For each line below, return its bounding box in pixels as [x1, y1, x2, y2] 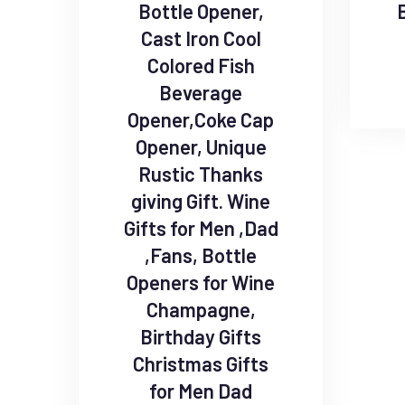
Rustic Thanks [138, 162, 263, 186]
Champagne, [146, 297, 256, 322]
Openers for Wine [127, 270, 275, 295]
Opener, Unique [135, 135, 267, 159]
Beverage [159, 80, 242, 105]
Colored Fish [146, 53, 255, 78]
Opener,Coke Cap [127, 108, 274, 132]
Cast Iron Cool [140, 26, 261, 51]
